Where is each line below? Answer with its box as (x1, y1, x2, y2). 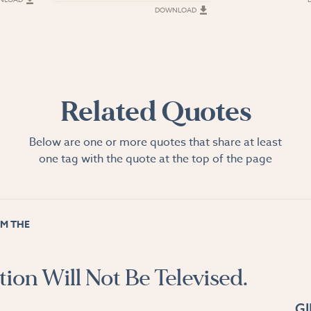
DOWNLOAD (154, 4, 196, 15)
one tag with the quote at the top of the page (39, 150, 272, 167)
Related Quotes (60, 92, 251, 131)
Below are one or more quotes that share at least (29, 133, 282, 151)
